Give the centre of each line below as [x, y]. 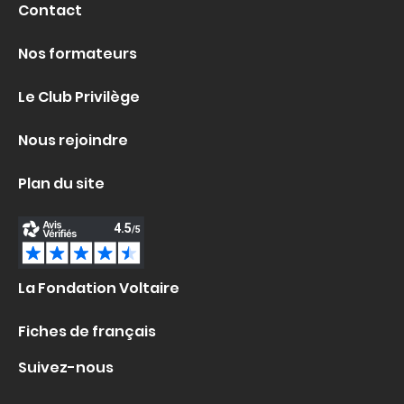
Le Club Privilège [79, 97]
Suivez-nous [66, 368]
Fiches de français [87, 332]
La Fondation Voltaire [99, 289]
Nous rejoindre [73, 141]
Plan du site [61, 184]
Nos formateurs [78, 54]
